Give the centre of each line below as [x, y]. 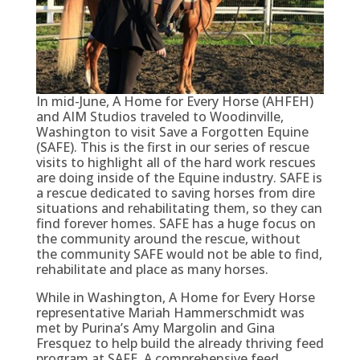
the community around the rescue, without [168, 238]
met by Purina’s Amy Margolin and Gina [155, 327]
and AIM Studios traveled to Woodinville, [160, 116]
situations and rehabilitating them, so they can [179, 208]
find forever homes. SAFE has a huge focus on [176, 223]
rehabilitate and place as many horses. [152, 269]
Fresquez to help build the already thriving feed [180, 343]
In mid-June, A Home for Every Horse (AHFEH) [174, 101]
